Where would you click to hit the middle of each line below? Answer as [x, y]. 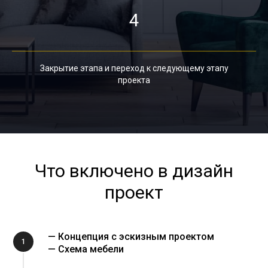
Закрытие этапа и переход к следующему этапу [134, 68]
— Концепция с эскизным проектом [131, 237]
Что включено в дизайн [134, 171]
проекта [134, 80]
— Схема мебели [86, 249]
